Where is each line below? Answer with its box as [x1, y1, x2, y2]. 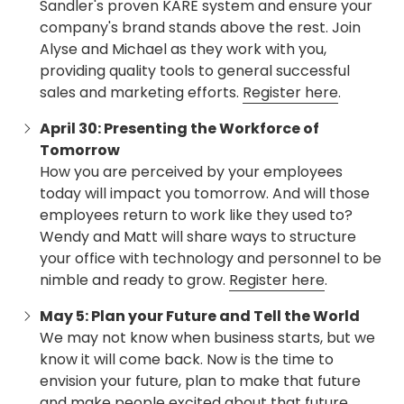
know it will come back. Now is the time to [40, 349, 334, 371]
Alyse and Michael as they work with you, [40, 39, 326, 60]
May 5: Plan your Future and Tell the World [40, 306, 360, 327]
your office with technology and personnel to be [40, 248, 381, 270]
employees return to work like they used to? [40, 205, 353, 226]
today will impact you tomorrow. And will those [40, 183, 370, 205]
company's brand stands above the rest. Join [40, 17, 361, 39]
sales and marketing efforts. [40, 82, 243, 104]
